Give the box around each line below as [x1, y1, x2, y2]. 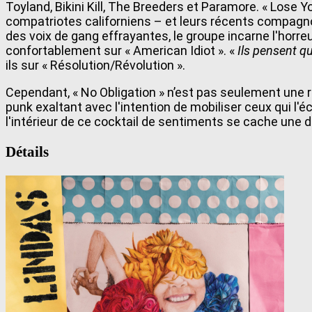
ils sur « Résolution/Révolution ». [6, 57, 185, 72]
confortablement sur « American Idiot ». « [6, 42, 237, 58]
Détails [6, 143, 49, 160]
